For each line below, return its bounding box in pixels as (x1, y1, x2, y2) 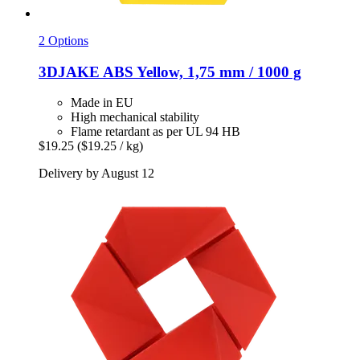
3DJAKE (39, 63, 100, 80)
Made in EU (71, 96, 133, 110)
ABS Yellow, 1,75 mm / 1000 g (100, 63, 301, 80)
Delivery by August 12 (39, 166, 154, 181)
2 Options (39, 33, 88, 47)
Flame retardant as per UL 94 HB (71, 125, 240, 139)
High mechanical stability (71, 110, 199, 125)
